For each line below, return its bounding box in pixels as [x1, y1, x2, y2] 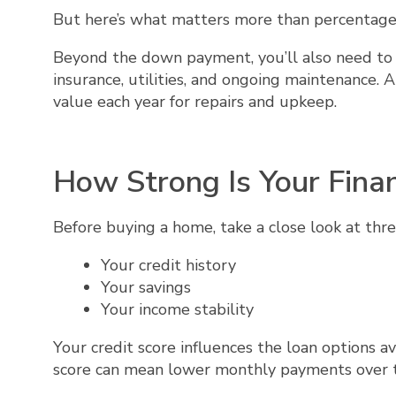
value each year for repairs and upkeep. [53, 90, 337, 112]
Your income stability [101, 299, 254, 321]
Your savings [101, 277, 191, 299]
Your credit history [101, 255, 236, 277]
